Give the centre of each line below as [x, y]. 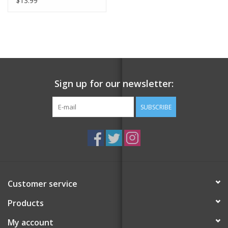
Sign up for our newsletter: [114, 83]
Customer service [42, 183]
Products [26, 203]
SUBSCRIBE [156, 107]
